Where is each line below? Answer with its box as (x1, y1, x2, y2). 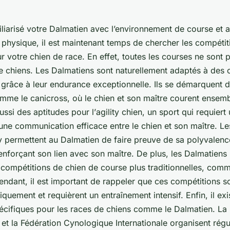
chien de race (30, 51, 82, 62)
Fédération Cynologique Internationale (21, 217, 167, 228)
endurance (50, 79, 90, 89)
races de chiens (70, 203, 131, 214)
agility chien (96, 106, 142, 117)
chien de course (65, 162, 127, 172)
